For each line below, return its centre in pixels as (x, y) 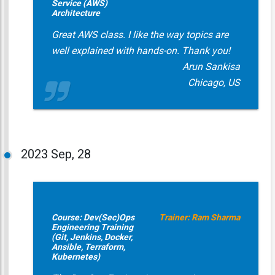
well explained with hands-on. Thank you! (141, 51)
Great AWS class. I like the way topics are (140, 35)
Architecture (76, 13)
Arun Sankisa (211, 67)
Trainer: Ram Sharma (199, 217)
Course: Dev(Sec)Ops (93, 217)
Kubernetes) (76, 257)
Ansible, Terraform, (88, 247)
